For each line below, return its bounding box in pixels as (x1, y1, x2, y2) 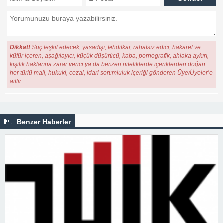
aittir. (10, 77, 23, 85)
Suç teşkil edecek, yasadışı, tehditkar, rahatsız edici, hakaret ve (30, 43, 201, 51)
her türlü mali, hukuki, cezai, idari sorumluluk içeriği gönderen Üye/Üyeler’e (10, 69, 213, 76)
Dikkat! (10, 43, 31, 51)
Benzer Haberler (15, 117, 71, 126)
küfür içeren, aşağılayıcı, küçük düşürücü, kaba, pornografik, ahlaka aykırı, (10, 52, 209, 59)
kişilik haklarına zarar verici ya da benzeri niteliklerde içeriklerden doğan (10, 60, 206, 68)
